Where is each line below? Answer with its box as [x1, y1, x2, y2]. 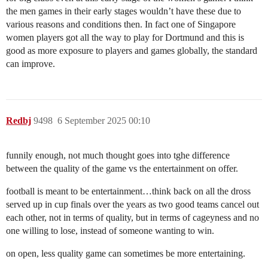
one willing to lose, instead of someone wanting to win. [6, 226, 214, 236]
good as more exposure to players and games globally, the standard [6, 45, 257, 56]
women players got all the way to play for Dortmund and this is [6, 32, 244, 43]
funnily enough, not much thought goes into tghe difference [6, 150, 230, 161]
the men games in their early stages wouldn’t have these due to [6, 6, 241, 17]
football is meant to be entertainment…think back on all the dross [6, 186, 251, 197]
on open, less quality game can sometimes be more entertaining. [6, 248, 245, 259]
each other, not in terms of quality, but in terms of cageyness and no [6, 212, 259, 223]
